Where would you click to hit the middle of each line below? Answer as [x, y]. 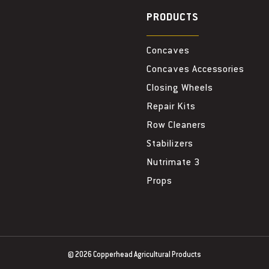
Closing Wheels [180, 88]
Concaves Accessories [196, 70]
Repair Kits [171, 107]
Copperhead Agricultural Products [147, 255]
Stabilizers [170, 144]
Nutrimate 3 [173, 163]
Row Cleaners [176, 125]
